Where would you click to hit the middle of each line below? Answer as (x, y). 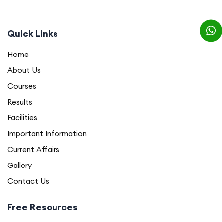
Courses (22, 86)
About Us (24, 70)
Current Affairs (33, 150)
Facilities (22, 118)
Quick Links (33, 34)
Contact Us (28, 181)
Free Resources (43, 207)
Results (20, 102)
